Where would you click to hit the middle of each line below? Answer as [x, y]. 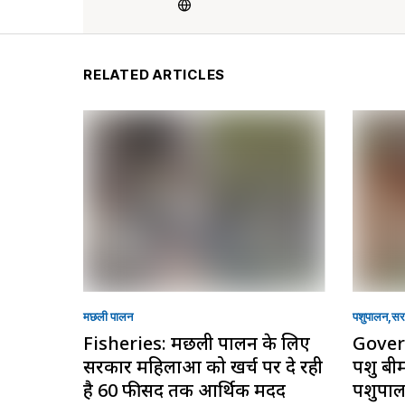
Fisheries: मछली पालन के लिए [197, 343]
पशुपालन [370, 316]
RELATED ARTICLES [154, 75]
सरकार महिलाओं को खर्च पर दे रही [203, 366]
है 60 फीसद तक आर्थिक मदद [184, 390]
